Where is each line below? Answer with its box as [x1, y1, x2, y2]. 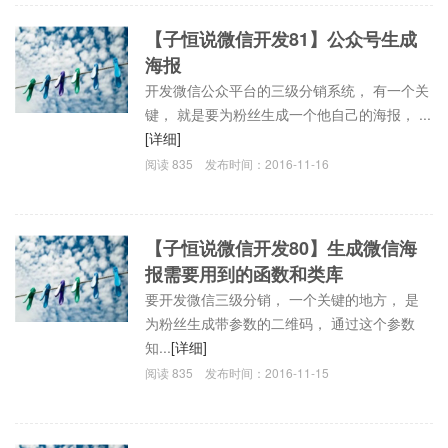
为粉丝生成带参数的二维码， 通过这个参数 [145, 312, 416, 333]
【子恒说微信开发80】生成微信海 [145, 234, 418, 261]
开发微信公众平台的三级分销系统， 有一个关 [145, 79, 430, 100]
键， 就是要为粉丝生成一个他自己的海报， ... [145, 103, 432, 124]
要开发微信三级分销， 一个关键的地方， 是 [145, 288, 420, 309]
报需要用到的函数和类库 [145, 260, 344, 287]
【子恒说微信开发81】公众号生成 [145, 25, 418, 52]
